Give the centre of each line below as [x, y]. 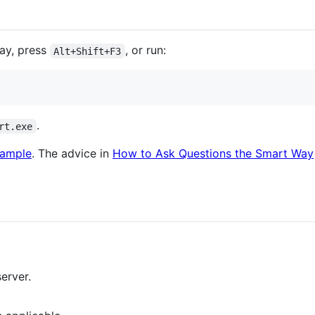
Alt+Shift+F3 [88, 51]
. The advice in [72, 154]
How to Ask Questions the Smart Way [213, 154]
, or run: [145, 50]
